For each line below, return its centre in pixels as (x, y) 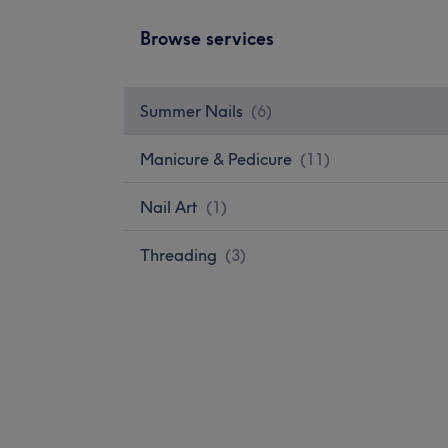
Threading (178, 254)
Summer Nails (191, 110)
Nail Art (169, 206)
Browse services (207, 38)
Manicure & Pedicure (216, 158)
